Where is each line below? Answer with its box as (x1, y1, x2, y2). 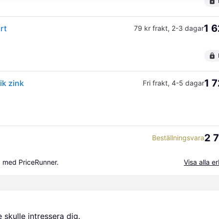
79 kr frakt (134, 24, 168, 32)
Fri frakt (143, 79, 168, 87)
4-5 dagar (172, 79, 204, 87)
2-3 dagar (172, 24, 204, 32)
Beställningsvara (152, 133, 204, 142)
